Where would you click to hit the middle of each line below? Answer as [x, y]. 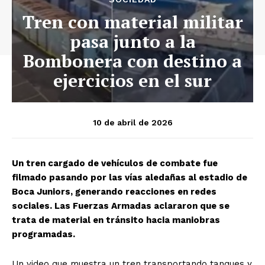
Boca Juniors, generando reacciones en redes [114, 192]
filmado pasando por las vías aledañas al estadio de [130, 178]
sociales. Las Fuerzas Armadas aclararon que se [121, 206]
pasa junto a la [132, 42]
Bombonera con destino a [132, 61]
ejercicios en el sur [132, 81]
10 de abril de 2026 [132, 122]
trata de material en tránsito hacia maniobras [116, 220]
